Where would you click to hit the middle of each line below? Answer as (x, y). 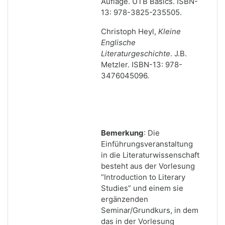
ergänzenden (125, 199)
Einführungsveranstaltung (147, 144)
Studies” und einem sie (142, 188)
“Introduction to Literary (143, 177)
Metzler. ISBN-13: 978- (142, 65)
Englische (118, 42)
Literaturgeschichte (136, 53)
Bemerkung (122, 133)
